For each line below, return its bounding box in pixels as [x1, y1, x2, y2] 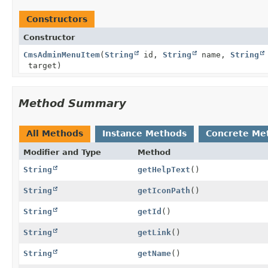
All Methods [26, 128, 83, 138]
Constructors [26, 14, 87, 24]
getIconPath [137, 185, 190, 195]
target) [23, 60, 62, 70]
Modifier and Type [23, 147, 101, 157]
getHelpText [137, 165, 190, 174]
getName [137, 248, 171, 258]
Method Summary [19, 96, 126, 109]
